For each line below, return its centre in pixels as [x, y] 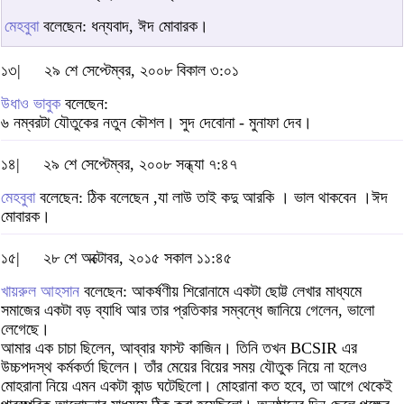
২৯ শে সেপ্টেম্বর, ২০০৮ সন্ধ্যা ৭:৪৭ [140, 165]
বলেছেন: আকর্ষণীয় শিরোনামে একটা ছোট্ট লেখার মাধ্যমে [220, 292]
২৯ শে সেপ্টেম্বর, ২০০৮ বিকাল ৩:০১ [142, 71]
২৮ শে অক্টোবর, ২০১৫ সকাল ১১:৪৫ [138, 258]
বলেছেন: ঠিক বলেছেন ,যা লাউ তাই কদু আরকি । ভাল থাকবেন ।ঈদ [211, 198]
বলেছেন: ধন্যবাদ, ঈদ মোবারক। [124, 27]
